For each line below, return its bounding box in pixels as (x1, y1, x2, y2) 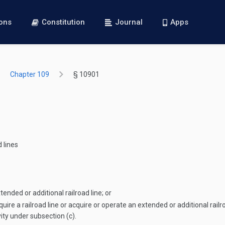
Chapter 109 (10, 70, 49, 78)
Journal (115, 18, 143, 27)
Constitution (42, 18, 85, 27)
